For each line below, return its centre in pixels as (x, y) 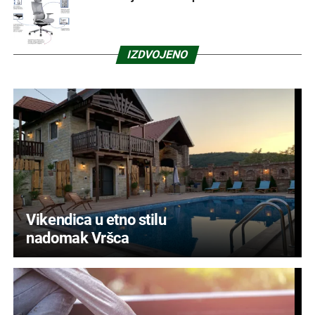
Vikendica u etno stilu (96, 220)
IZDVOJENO (157, 55)
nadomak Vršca (78, 238)
